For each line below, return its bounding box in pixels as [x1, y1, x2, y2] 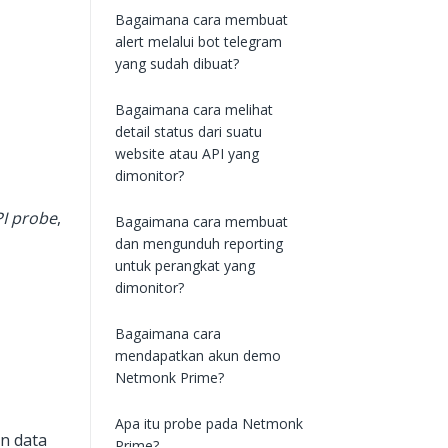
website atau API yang [115, 144, 260, 164]
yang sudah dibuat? [115, 54, 240, 74]
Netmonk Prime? [115, 368, 225, 388]
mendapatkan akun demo [115, 346, 282, 366]
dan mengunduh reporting [115, 234, 284, 254]
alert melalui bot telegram [115, 32, 283, 52]
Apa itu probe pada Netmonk [115, 414, 304, 434]
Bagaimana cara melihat [115, 100, 274, 120]
